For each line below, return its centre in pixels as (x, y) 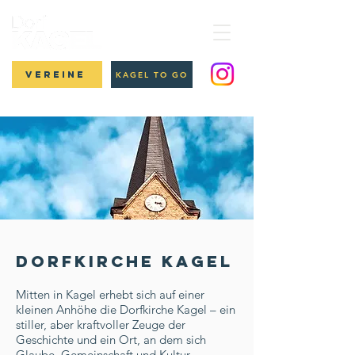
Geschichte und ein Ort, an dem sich (111, 340)
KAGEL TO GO (152, 74)
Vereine (55, 74)
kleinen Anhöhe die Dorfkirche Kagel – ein (126, 309)
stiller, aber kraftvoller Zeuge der (101, 324)
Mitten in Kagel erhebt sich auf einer (110, 294)
